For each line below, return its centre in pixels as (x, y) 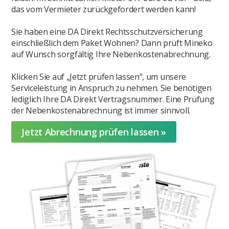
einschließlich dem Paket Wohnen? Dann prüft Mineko (112, 43)
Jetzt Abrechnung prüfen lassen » (94, 132)
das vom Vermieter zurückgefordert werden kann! (104, 9)
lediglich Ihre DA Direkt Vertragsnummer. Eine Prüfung (113, 99)
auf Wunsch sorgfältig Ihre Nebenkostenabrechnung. (111, 54)
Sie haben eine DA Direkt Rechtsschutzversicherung (107, 32)
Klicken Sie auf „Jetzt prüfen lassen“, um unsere (99, 77)
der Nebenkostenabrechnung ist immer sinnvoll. (101, 111)
